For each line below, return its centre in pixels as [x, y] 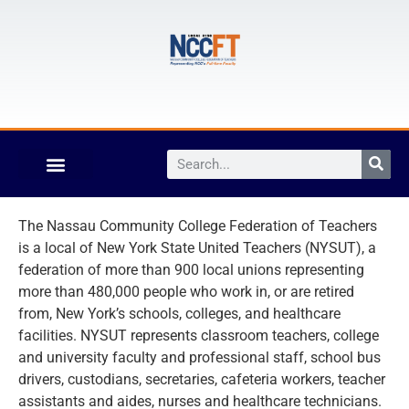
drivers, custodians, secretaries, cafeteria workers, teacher [202, 379]
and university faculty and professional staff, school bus [199, 357]
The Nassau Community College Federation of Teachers [198, 226]
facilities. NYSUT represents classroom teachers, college [199, 336]
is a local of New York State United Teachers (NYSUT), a [197, 248]
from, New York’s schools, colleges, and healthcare [179, 314]
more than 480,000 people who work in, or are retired [186, 292]
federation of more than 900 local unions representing [191, 270]
